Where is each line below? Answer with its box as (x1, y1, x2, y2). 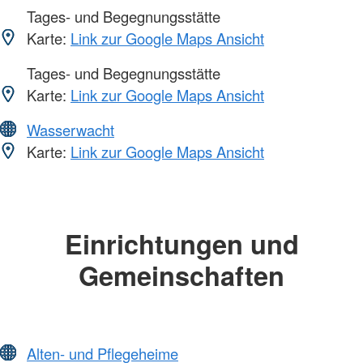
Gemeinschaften (79, 255, 284, 294)
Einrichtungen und (64, 224, 299, 263)
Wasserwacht (27, 118, 114, 140)
